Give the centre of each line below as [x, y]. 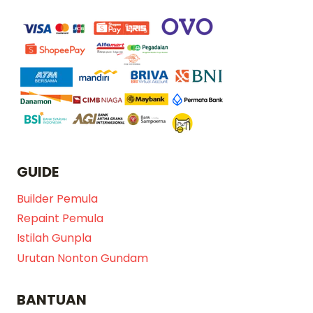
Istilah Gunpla [54, 238]
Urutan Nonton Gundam [82, 258]
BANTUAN [52, 299]
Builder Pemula [57, 199]
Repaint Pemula [60, 219]
